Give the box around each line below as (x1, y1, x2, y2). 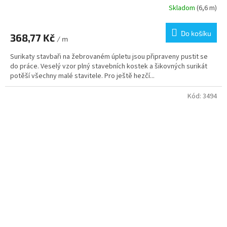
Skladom (169, 3, 197, 13)
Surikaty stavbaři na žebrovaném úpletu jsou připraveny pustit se (10, 52, 208, 62)
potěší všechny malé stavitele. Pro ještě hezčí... (10, 71, 155, 82)
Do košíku (181, 29, 211, 38)
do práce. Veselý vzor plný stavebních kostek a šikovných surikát (10, 61, 207, 72)
